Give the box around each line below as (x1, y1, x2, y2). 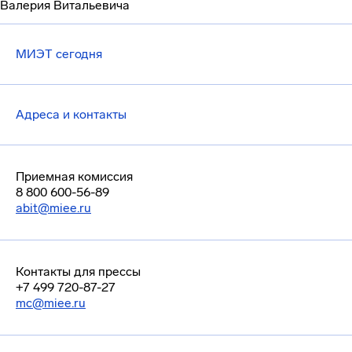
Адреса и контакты (16, 107, 126, 122)
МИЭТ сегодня (16, 46, 102, 61)
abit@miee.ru (16, 200, 91, 215)
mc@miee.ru (16, 295, 86, 310)
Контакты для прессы (16, 264, 141, 279)
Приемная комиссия (16, 169, 133, 184)
